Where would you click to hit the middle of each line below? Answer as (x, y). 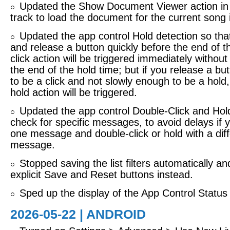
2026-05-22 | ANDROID (78, 214)
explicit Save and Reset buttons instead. (102, 175)
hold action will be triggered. (74, 92)
